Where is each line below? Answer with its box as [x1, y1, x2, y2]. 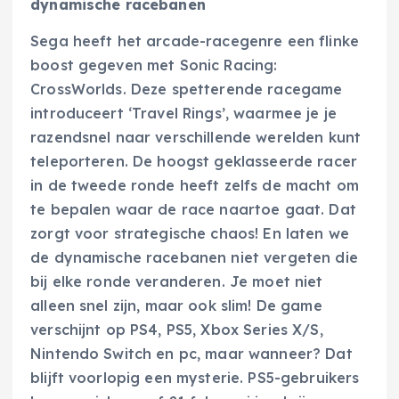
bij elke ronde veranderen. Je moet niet [30, 273, 323, 291]
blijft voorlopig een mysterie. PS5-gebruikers [30, 369, 360, 387]
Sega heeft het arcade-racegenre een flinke [30, 32, 359, 51]
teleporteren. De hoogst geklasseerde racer [30, 152, 357, 171]
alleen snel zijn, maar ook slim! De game [30, 297, 322, 315]
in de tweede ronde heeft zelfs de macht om [30, 176, 359, 195]
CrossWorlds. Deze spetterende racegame [30, 80, 343, 99]
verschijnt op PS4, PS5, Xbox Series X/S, [30, 321, 323, 339]
